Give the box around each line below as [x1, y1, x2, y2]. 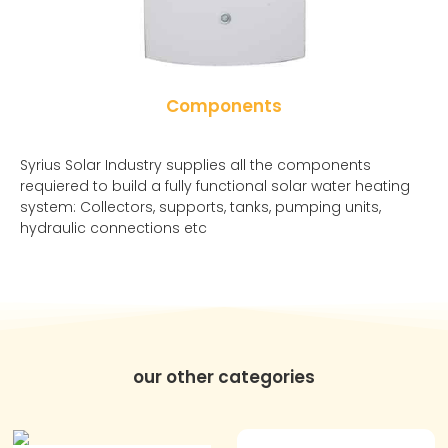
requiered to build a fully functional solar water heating [20, 175, 410, 196]
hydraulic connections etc [20, 217, 207, 238]
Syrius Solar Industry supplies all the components [20, 154, 371, 175]
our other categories [133, 364, 315, 389]
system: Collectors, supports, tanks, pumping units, [20, 196, 381, 217]
